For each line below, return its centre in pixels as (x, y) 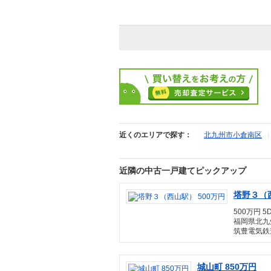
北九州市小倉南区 (233, 135)
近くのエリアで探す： (155, 135)
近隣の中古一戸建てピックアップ (183, 171)
